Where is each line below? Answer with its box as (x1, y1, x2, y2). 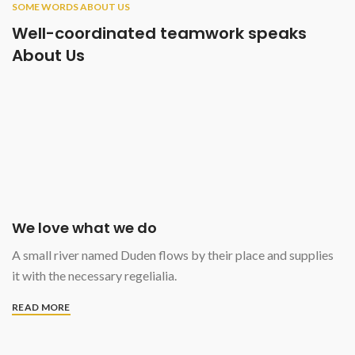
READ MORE (12, 300, 71, 313)
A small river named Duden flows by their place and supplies (12, 247, 334, 263)
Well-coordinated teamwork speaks (12, 21, 307, 44)
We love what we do (12, 218, 157, 239)
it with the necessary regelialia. (12, 268, 177, 284)
